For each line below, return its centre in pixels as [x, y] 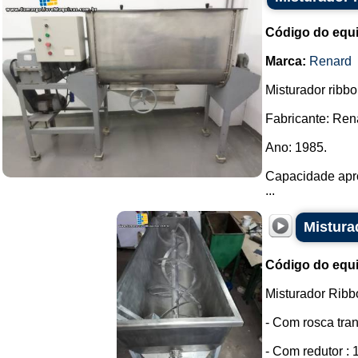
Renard [330, 61]
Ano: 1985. [296, 147]
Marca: [286, 61]
